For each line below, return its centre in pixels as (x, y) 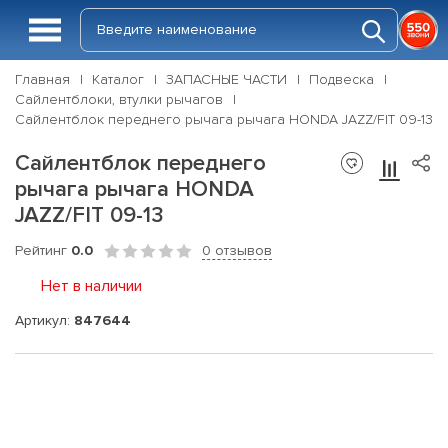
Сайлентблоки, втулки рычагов (119, 99)
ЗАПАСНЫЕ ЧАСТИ (226, 79)
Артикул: (44, 320)
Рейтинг (43, 250)
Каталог (118, 79)
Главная (42, 79)
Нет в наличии (91, 286)
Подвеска (341, 79)
